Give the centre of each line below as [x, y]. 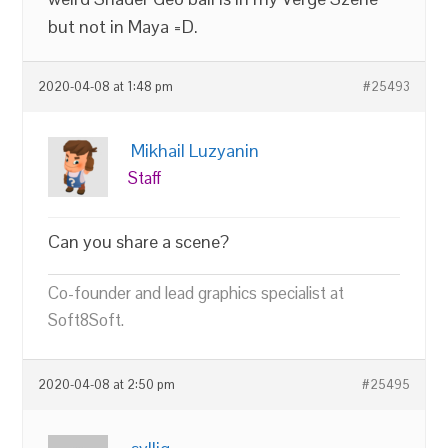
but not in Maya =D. [123, 26]
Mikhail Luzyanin [195, 150]
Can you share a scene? [139, 241]
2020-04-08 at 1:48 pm [106, 87]
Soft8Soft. [86, 320]
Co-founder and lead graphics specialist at [196, 293]
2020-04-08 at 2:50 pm [107, 385]
